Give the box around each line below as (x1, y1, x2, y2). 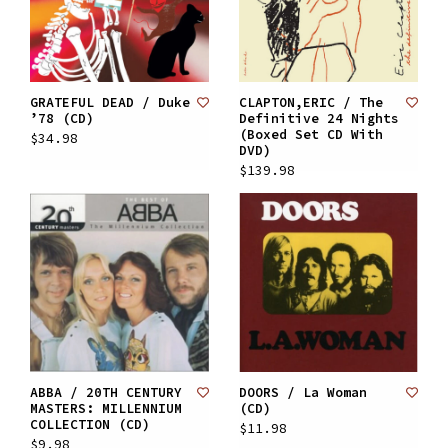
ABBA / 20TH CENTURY (30, 384, 182, 401)
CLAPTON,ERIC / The (239, 94, 383, 111)
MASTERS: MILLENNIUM (30, 400, 182, 417)
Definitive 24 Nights (239, 110, 399, 127)
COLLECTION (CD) (30, 416, 150, 433)
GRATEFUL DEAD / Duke (30, 94, 190, 111)
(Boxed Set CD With (239, 126, 383, 143)
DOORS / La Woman (239, 384, 367, 401)
